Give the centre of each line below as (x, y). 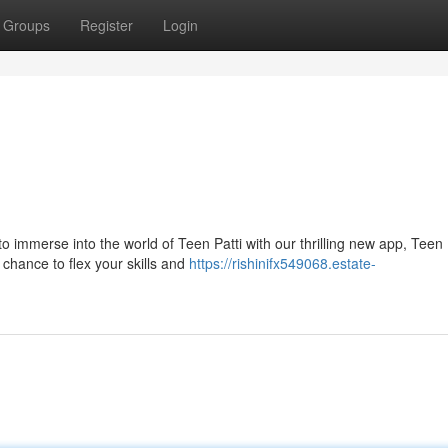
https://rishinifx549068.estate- (282, 263)
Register (106, 25)
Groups (26, 25)
